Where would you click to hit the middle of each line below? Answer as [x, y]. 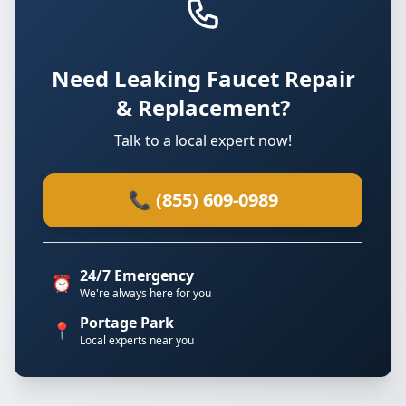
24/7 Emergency [137, 275]
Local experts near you [137, 340]
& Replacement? [203, 107]
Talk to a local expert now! [203, 140]
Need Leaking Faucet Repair [203, 78]
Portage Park [127, 323]
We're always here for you [145, 293]
